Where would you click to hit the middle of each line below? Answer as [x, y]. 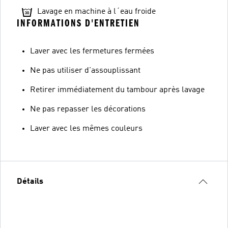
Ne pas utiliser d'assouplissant [85, 70]
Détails [30, 181]
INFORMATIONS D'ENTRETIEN [78, 23]
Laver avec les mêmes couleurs [86, 129]
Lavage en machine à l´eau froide [96, 11]
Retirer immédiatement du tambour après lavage [117, 90]
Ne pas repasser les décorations [88, 109]
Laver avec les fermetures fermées [92, 51]
